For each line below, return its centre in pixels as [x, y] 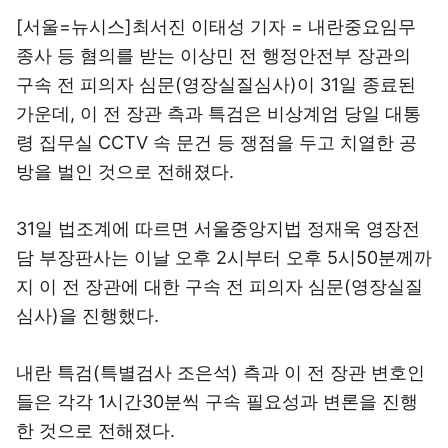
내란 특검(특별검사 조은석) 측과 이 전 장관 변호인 [220, 372]
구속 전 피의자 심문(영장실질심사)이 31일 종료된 [216, 84]
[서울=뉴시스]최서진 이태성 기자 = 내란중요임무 [216, 26]
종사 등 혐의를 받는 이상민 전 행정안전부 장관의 [213, 55]
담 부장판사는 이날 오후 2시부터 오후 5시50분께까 [224, 257]
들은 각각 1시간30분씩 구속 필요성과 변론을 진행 [217, 401]
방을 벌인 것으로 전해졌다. [125, 171]
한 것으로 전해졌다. [95, 430]
